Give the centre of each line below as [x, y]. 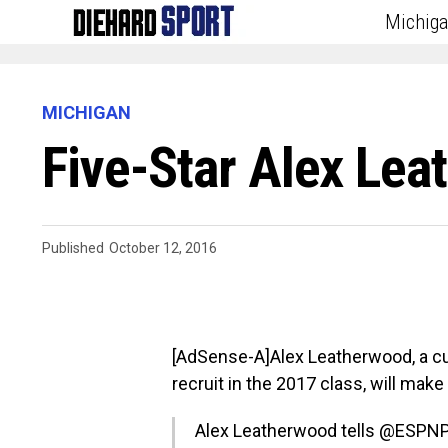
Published [73, 248]
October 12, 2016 [163, 248]
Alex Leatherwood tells [287, 430]
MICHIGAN [86, 112]
